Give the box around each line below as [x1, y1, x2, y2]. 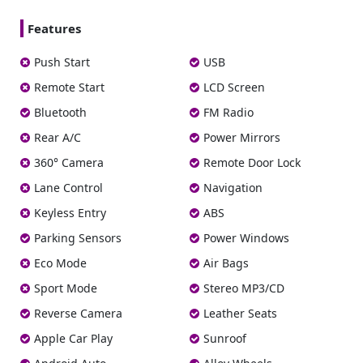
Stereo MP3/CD [203, 280, 284, 297]
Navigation [203, 180, 263, 196]
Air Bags [203, 255, 249, 271]
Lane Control [34, 180, 103, 196]
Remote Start [34, 79, 105, 96]
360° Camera [34, 155, 104, 171]
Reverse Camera [34, 305, 122, 322]
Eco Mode [34, 255, 87, 271]
